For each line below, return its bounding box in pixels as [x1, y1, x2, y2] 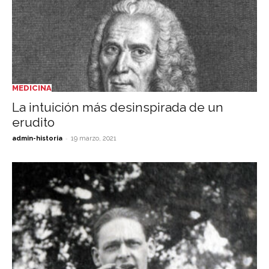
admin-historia [12, 134, 62, 142]
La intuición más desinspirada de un [12, 99, 223, 115]
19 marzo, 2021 [71, 134, 116, 142]
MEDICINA [12, 83, 52, 92]
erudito [12, 114, 55, 130]
